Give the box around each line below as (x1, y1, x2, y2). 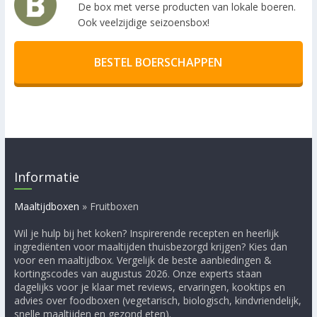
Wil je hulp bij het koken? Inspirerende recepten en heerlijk (13, 226, 279, 241)
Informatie (13, 168, 79, 186)
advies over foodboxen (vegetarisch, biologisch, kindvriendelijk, (13, 294, 301, 308)
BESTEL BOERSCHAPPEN (94, 54, 223, 70)
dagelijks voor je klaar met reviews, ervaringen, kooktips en (13, 280, 285, 294)
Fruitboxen (89, 200, 139, 214)
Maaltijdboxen (13, 200, 79, 214)
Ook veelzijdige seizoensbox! (77, 15, 209, 29)
